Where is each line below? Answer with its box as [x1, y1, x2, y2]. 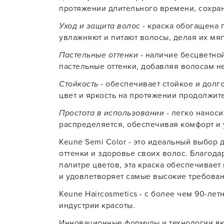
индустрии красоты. [59, 200, 135, 210]
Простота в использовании [59, 108, 164, 118]
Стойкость [59, 79, 98, 89]
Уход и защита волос [59, 21, 140, 31]
